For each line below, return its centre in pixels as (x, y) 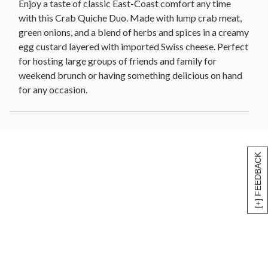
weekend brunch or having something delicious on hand (130, 75)
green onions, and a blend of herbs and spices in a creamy (134, 32)
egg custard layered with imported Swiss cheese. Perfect (133, 47)
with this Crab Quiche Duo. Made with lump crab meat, (130, 18)
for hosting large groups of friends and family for (118, 61)
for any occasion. (53, 90)
